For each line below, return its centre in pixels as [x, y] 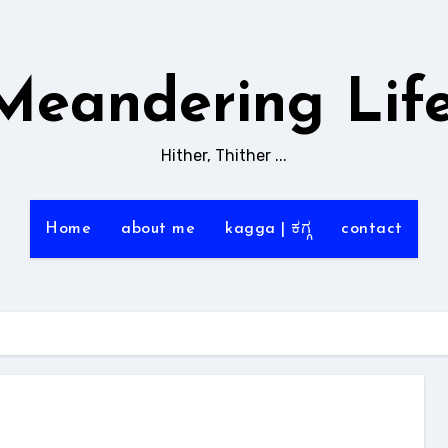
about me [158, 229]
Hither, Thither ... [224, 155]
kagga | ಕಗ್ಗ [268, 229]
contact [372, 229]
